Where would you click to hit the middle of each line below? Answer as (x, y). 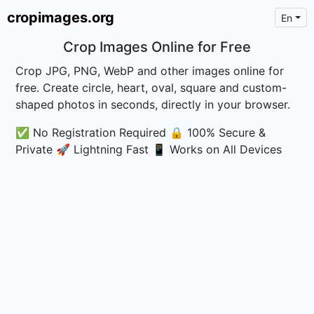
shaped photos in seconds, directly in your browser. (153, 104)
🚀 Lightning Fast (103, 149)
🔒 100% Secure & (218, 132)
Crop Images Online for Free (157, 47)
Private (34, 149)
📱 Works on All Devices (217, 149)
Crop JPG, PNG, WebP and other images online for (150, 71)
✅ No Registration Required (91, 132)
